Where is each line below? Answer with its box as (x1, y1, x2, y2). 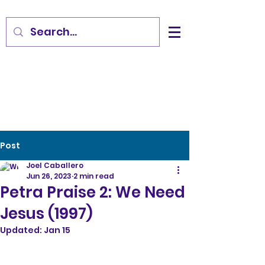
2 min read (73, 171, 114, 181)
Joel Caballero (26, 160, 83, 170)
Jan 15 (44, 224, 70, 236)
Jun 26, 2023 (26, 171, 72, 181)
